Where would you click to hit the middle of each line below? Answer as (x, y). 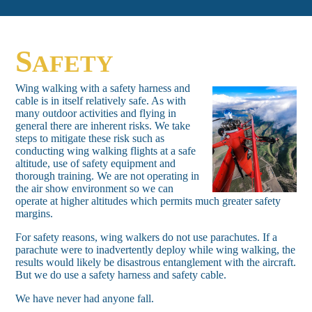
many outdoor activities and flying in (96, 114)
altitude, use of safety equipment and (96, 164)
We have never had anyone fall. (85, 299)
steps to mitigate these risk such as (90, 139)
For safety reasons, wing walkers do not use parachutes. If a (147, 237)
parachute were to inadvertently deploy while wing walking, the (156, 250)
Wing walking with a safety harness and (103, 88)
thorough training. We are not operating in (108, 176)
